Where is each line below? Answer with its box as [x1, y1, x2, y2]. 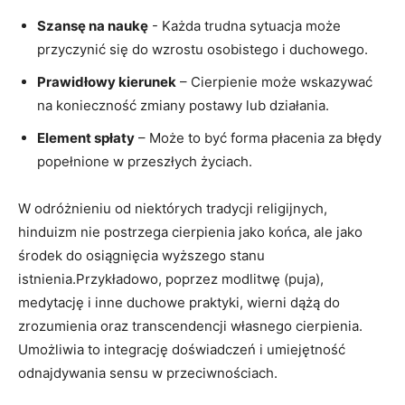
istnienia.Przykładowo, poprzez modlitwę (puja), [18, 269, 324, 287]
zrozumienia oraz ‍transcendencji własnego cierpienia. [18, 316, 363, 334]
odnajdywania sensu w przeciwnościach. [18, 363, 278, 381]
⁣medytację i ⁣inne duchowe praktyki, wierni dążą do [18, 293, 340, 311]
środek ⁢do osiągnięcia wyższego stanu [18, 246, 265, 264]
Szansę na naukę [37, 16, 148, 34]
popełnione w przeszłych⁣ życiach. [37, 152, 252, 170]
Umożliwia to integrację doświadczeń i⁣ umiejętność [18, 340, 345, 358]
